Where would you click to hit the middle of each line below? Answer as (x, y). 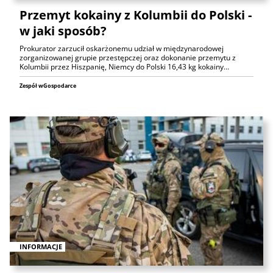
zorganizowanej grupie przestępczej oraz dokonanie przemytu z (128, 58)
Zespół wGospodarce (48, 86)
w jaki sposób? (63, 31)
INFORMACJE (41, 246)
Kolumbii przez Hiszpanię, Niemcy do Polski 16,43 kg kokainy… (124, 67)
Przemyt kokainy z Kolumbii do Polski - (136, 15)
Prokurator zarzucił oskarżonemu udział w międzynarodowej (122, 48)
